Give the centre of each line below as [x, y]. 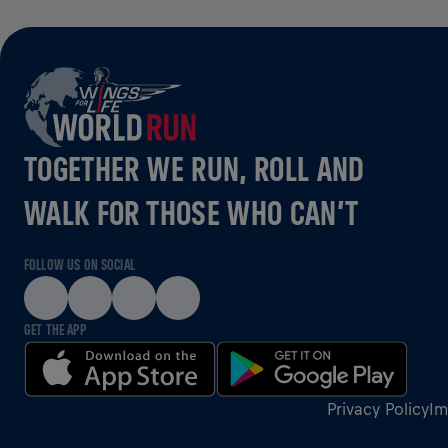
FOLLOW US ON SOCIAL [79, 264]
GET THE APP [55, 329]
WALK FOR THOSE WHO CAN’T [191, 212]
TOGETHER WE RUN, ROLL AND [194, 168]
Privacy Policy [378, 409]
